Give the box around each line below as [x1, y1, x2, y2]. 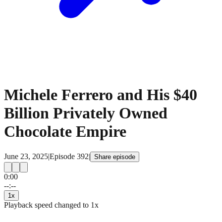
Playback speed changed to [4, 200, 91, 209]
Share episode [94, 153, 135, 161]
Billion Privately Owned [4, 104, 167, 122]
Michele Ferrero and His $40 [4, 86, 197, 104]
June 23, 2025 [4, 152, 48, 161]
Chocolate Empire [4, 122, 126, 141]
